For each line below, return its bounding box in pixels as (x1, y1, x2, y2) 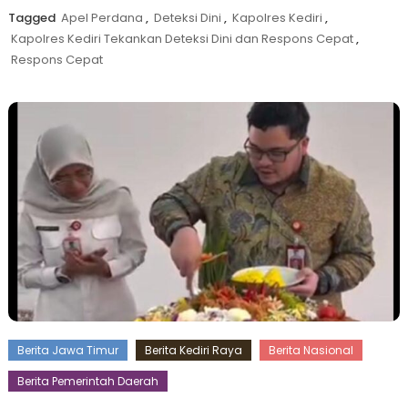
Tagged (7, 8, 58, 26)
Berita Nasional (268, 342, 353, 359)
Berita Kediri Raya (144, 342, 242, 359)
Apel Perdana (60, 8, 143, 26)
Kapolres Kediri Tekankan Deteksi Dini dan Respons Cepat (10, 29, 353, 47)
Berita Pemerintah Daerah (16, 373, 158, 390)
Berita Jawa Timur (16, 342, 118, 359)
